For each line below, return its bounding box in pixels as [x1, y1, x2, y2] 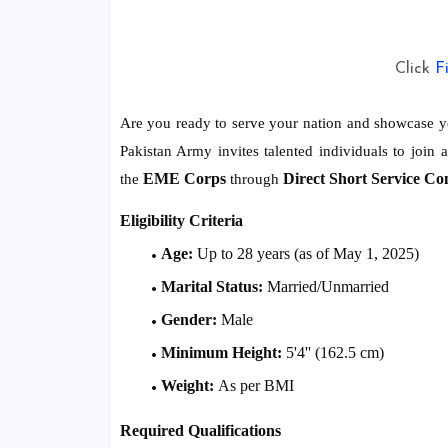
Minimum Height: [160, 344, 282, 362]
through [225, 171, 283, 188]
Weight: [160, 377, 214, 395]
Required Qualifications [119, 422, 281, 440]
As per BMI [213, 377, 294, 395]
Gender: [160, 311, 217, 329]
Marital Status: [160, 278, 263, 296]
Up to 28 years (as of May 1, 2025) [192, 245, 419, 263]
